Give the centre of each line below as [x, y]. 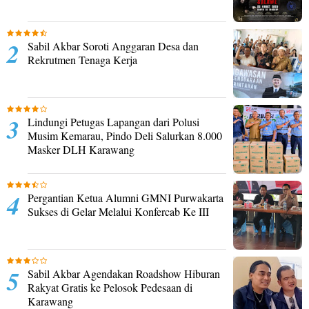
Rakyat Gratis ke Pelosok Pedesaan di [110, 287]
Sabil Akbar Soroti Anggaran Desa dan [113, 46]
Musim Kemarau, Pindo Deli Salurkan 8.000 [125, 135]
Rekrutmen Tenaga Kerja [82, 59]
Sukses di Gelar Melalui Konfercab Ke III [118, 211]
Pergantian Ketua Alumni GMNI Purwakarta [126, 197]
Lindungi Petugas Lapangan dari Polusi [113, 121]
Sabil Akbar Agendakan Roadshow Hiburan [124, 273]
